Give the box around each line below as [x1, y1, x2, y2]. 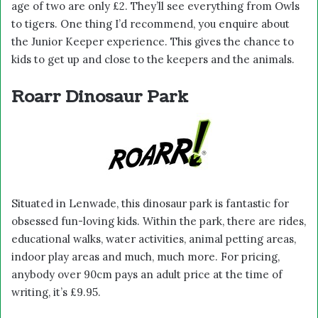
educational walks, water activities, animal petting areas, [11, 231, 296, 246]
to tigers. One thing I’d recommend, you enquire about [11, 16, 290, 31]
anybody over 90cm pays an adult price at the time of [11, 267, 283, 281]
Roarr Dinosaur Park [11, 84, 188, 109]
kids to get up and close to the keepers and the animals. [11, 52, 295, 66]
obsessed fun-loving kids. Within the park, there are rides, [11, 214, 306, 228]
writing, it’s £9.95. [11, 285, 101, 299]
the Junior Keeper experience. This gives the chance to [11, 34, 294, 48]
